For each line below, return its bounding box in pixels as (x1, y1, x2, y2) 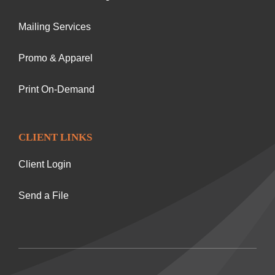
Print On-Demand (18, 84, 95, 95)
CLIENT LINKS (18, 131, 92, 144)
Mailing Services (18, 21, 91, 33)
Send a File (18, 190, 69, 201)
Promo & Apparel (18, 53, 93, 64)
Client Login (18, 159, 71, 170)
